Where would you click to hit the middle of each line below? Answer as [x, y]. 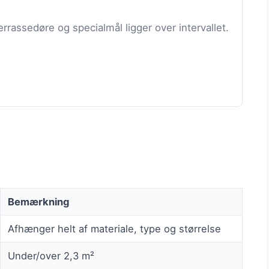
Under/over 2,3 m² [51, 256]
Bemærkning [38, 202]
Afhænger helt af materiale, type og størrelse [114, 229]
